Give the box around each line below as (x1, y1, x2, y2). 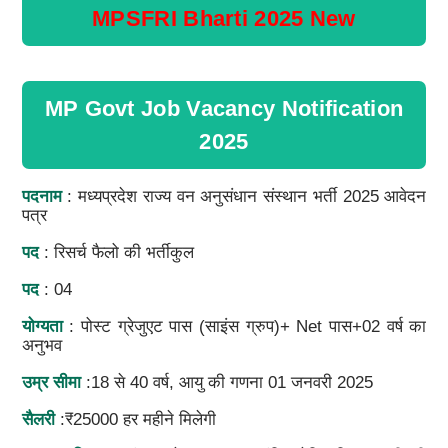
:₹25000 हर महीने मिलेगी (54, 409, 216, 429)
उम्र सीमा (21, 372, 86, 392)
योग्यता (21, 316, 63, 336)
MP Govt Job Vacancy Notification (44, 95, 404, 121)
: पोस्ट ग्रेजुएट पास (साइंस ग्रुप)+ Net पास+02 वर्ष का (62, 316, 427, 336)
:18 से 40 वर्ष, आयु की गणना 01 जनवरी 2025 (85, 372, 373, 392)
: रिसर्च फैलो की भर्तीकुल (38, 242, 194, 262)
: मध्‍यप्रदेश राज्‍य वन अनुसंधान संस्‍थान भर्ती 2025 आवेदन (61, 186, 427, 206)
